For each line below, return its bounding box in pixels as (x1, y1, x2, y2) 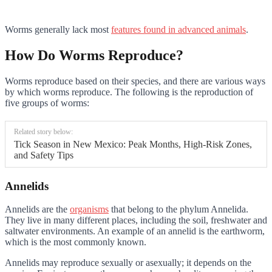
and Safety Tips (14, 149, 73, 160)
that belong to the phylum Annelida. (109, 204, 248, 215)
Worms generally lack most (5, 24, 111, 35)
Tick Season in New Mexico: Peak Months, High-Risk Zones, (14, 138, 252, 149)
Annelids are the (5, 204, 70, 215)
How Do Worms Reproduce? (5, 47, 183, 63)
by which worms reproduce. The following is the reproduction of (5, 86, 253, 97)
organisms (70, 204, 109, 215)
